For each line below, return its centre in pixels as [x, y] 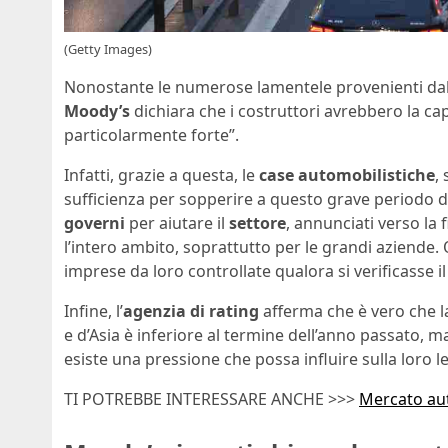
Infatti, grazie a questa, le [161, 175]
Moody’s [97, 111]
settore [257, 223]
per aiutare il [177, 223]
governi [94, 223]
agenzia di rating [191, 311]
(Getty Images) [108, 49]
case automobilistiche [347, 175]
